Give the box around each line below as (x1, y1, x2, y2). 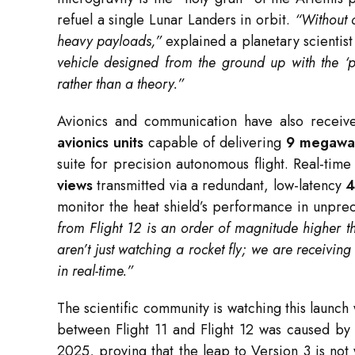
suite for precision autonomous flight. (57, 154, 293, 175)
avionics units (57, 132, 143, 154)
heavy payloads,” (57, 31, 162, 52)
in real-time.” (57, 261, 133, 282)
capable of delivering (143, 132, 286, 154)
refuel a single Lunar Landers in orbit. (57, 10, 295, 31)
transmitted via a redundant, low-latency (93, 175, 346, 197)
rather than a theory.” (57, 74, 184, 95)
